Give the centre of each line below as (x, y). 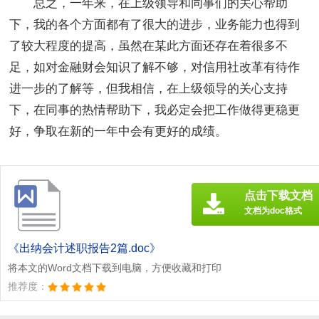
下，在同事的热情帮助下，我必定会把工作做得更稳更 (155, 110)
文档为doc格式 (273, 210)
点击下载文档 (278, 195)
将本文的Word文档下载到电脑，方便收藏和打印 (115, 267)
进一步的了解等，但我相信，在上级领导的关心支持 (149, 88)
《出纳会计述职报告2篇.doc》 (84, 248)
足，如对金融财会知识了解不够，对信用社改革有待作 (155, 67)
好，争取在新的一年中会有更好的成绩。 (119, 131)
